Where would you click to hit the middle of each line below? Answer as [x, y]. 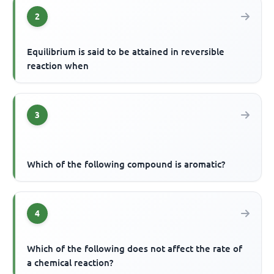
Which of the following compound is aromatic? [126, 164]
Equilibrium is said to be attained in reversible [126, 51]
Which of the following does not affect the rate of [135, 248]
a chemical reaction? [70, 262]
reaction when [58, 65]
